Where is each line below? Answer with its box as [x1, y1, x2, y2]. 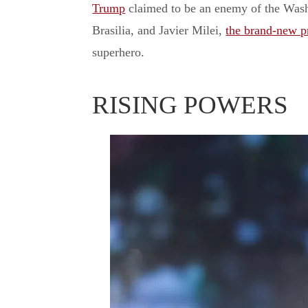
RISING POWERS [92, 91, 289, 120]
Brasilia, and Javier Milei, [92, 23, 226, 38]
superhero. [92, 45, 145, 60]
